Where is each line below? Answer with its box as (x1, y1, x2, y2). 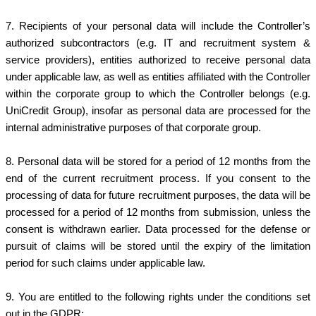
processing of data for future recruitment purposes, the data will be (6, 189, 310, 201)
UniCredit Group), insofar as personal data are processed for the (6, 104, 310, 116)
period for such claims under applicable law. (6, 257, 205, 269)
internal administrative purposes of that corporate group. (6, 121, 261, 133)
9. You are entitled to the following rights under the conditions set (6, 291, 310, 303)
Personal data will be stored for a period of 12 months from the (18, 155, 310, 167)
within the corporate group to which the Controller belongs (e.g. (6, 87, 310, 99)
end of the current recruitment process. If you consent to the (6, 172, 310, 184)
